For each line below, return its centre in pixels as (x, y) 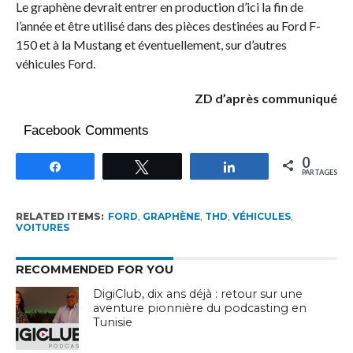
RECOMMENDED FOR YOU (94, 270)
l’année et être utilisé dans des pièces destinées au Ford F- (168, 26)
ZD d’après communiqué (266, 98)
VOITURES (42, 228)
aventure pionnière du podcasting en (200, 308)
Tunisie (113, 323)
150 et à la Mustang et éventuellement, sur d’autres (151, 45)
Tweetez (181, 166)
